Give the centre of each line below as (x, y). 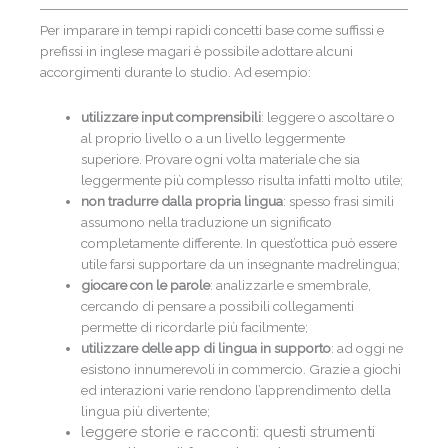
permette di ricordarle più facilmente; (195, 327)
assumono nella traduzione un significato (207, 222)
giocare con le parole (146, 285)
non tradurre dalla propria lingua (182, 201)
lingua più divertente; (146, 411)
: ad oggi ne (367, 348)
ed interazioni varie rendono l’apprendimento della (236, 390)
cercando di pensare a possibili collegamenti (218, 306)
